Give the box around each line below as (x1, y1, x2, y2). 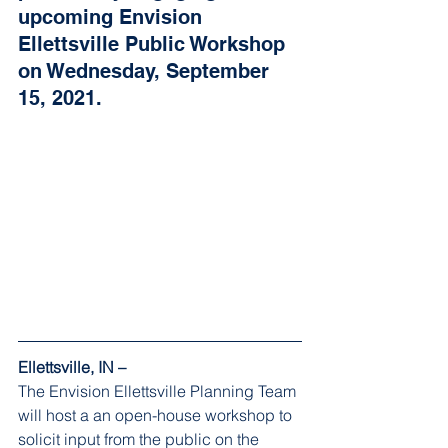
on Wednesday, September (18, 59, 275, 83)
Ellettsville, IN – (18, 356, 130, 377)
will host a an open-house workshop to (18, 404, 296, 425)
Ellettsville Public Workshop (18, 32, 291, 56)
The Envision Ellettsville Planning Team (18, 380, 300, 401)
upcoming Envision (18, 5, 208, 29)
